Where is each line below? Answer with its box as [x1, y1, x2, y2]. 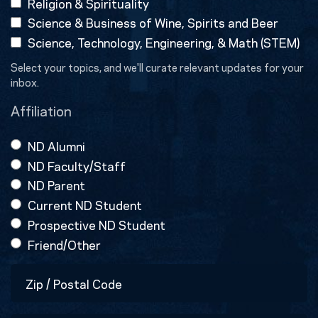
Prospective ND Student [28, 215, 165, 233]
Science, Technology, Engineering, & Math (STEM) [28, 33, 300, 51]
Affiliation [11, 100, 72, 121]
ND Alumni [28, 136, 85, 154]
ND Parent [28, 176, 85, 194]
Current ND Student [28, 196, 142, 214]
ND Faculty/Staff [28, 156, 126, 174]
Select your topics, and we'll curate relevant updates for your [11, 59, 304, 75]
